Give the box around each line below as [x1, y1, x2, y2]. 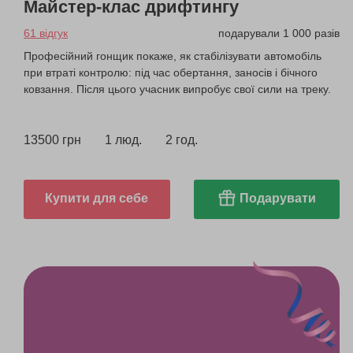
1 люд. [105, 132, 142, 147]
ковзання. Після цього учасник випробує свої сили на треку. [24, 82, 331, 95]
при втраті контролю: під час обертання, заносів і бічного [24, 65, 318, 79]
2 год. [165, 132, 198, 147]
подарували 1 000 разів [218, 26, 340, 39]
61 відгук [24, 26, 68, 39]
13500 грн [24, 132, 81, 147]
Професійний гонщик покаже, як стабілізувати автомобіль [24, 49, 321, 62]
